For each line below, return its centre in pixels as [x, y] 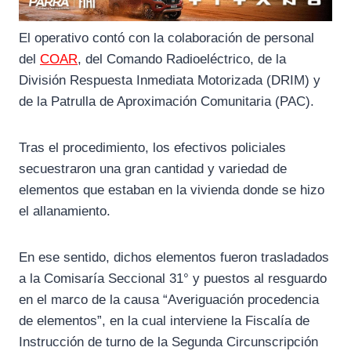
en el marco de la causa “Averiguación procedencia [169, 300]
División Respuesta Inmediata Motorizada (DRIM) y [170, 81]
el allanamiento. [65, 212]
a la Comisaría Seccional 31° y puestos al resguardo [173, 279]
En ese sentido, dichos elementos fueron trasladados [174, 258]
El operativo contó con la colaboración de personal [166, 38]
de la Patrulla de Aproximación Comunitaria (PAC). [166, 102]
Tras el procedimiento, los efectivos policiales [152, 148]
